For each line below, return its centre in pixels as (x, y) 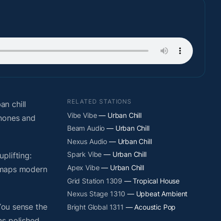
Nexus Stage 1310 (96, 194)
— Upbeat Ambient (157, 194)
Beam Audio (86, 128)
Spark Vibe (85, 154)
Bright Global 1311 (95, 207)
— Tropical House (151, 181)
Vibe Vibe (82, 115)
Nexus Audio (87, 141)
